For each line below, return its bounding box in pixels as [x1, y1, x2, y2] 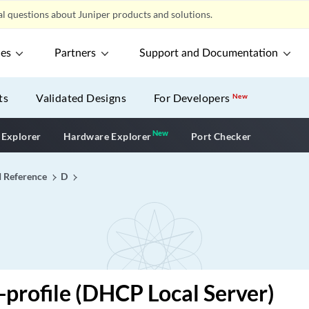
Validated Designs [36, 91, 127, 104]
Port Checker [190, 130, 252, 142]
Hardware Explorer [63, 130, 152, 142]
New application [168, 128, 250, 141]
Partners [54, 48, 97, 59]
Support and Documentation [139, 48, 279, 59]
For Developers [154, 91, 233, 104]
